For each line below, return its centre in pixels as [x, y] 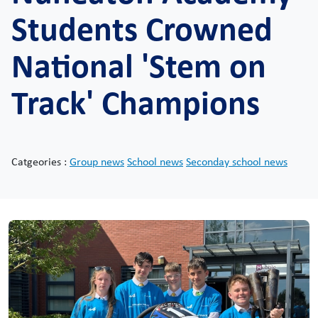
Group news [97, 161]
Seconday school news [237, 161]
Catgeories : [40, 161]
